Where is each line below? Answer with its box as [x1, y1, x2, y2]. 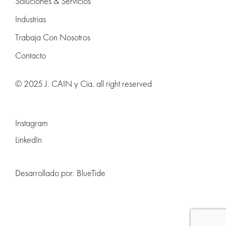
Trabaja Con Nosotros [15, 31, 90, 43]
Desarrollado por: [15, 166, 77, 179]
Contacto [15, 49, 46, 61]
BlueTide [77, 166, 105, 179]
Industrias [15, 13, 46, 25]
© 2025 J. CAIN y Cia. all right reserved [15, 77, 152, 89]
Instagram [15, 117, 48, 129]
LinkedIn [15, 133, 42, 145]
